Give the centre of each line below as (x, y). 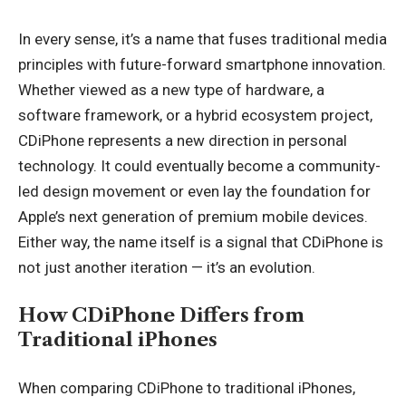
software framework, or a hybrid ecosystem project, (195, 115)
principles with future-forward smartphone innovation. (202, 64)
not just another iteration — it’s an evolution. (167, 267)
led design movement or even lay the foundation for (194, 191)
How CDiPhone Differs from (161, 315)
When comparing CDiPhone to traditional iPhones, (187, 387)
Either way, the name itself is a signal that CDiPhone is (201, 242)
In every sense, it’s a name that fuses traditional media (203, 39)
